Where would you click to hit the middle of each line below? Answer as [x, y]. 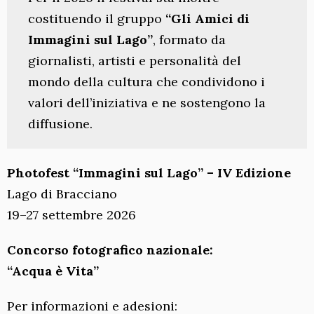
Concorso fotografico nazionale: [110, 250]
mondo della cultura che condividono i [146, 82]
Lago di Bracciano [62, 194]
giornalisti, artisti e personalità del [135, 61]
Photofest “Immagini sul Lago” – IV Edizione [149, 173]
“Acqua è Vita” [53, 271]
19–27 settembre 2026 [71, 215]
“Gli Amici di [207, 19]
